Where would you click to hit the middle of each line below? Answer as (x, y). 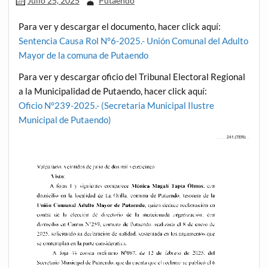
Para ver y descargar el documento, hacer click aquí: (120, 27)
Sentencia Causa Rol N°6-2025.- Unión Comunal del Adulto (134, 41)
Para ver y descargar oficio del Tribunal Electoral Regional (132, 76)
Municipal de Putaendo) (65, 119)
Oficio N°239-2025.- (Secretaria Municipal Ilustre (117, 105)
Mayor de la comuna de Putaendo (84, 55)
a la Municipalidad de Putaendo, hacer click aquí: (113, 91)
